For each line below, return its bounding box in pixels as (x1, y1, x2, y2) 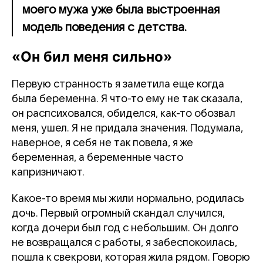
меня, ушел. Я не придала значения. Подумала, (12, 123, 243, 134)
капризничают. (12, 167, 85, 178)
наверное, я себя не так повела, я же (12, 137, 193, 149)
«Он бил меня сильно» (12, 48, 172, 65)
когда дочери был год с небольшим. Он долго (12, 222, 238, 234)
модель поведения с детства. (22, 21, 187, 34)
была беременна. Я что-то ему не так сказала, (12, 93, 242, 104)
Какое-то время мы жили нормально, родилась (12, 193, 244, 204)
